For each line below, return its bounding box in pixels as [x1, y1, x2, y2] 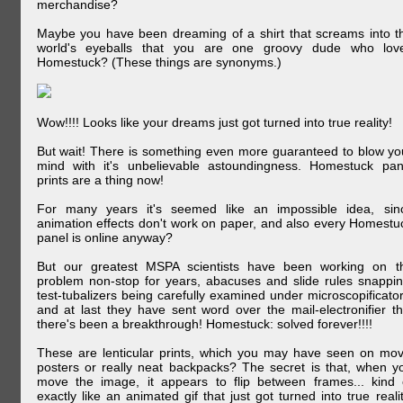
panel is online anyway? [36, 230, 173, 245]
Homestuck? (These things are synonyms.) [36, 55, 282, 69]
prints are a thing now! [36, 173, 164, 187]
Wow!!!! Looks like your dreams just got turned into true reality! [36, 115, 392, 130]
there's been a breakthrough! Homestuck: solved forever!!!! [36, 317, 372, 331]
